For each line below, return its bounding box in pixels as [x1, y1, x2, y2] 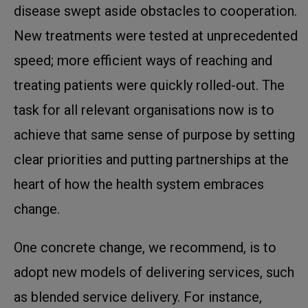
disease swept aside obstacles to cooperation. [14, 2, 297, 19]
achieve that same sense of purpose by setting [14, 126, 295, 143]
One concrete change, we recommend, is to [14, 239, 276, 256]
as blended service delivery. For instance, [14, 288, 262, 305]
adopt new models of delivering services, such [14, 263, 294, 280]
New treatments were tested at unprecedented [14, 27, 298, 44]
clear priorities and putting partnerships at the [14, 151, 289, 168]
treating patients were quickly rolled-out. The [14, 76, 285, 93]
